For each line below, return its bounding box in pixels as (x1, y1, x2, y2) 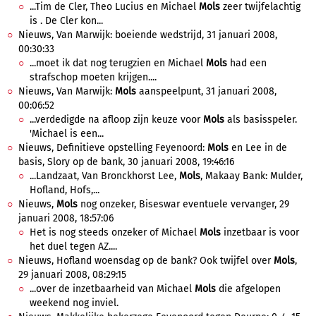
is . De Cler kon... (30, 15, 103, 27)
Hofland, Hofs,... (30, 184, 99, 196)
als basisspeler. (224, 114, 297, 126)
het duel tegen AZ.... (30, 241, 117, 253)
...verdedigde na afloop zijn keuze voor (30, 114, 203, 126)
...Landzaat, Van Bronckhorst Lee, (30, 170, 179, 182)
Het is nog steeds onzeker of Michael (30, 226, 200, 238)
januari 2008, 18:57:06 (18, 212, 114, 224)
